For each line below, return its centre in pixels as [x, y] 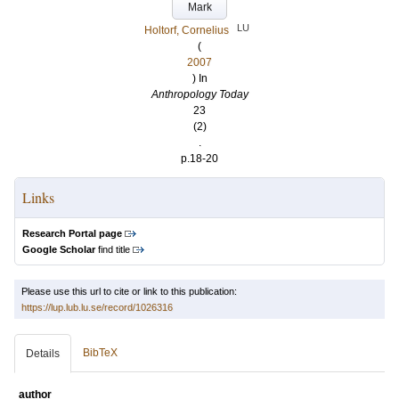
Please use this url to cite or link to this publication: [129, 291]
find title [113, 249]
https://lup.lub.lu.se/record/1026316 [97, 307]
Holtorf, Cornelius [187, 30]
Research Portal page [72, 233]
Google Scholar [59, 249]
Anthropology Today [199, 94]
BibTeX [100, 353]
